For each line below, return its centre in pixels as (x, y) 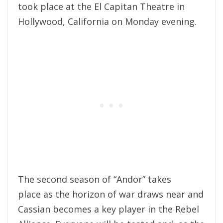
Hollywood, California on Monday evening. (107, 22)
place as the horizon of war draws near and (111, 194)
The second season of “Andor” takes (95, 179)
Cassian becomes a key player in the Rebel (109, 209)
